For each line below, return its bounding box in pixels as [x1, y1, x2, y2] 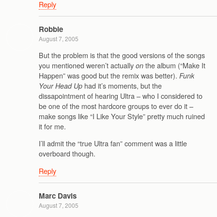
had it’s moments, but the [82, 80, 162, 91]
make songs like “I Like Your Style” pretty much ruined [39, 110, 205, 121]
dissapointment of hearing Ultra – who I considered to [39, 90, 202, 101]
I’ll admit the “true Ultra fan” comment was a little [39, 138, 187, 149]
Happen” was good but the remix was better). [39, 70, 179, 80]
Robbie [39, 24, 63, 35]
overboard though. [39, 148, 95, 159]
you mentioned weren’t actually [39, 60, 136, 70]
